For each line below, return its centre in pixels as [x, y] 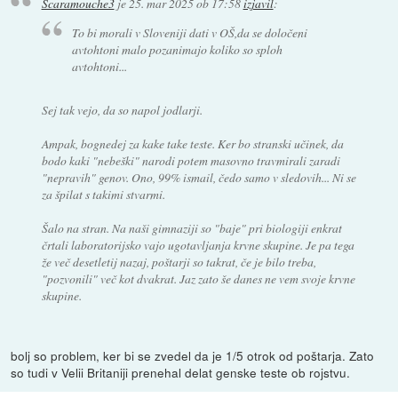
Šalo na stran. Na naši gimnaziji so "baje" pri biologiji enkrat [191, 227]
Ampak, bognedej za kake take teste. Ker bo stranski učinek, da [192, 143]
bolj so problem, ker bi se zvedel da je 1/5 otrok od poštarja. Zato [193, 355]
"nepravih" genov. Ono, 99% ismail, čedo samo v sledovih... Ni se [199, 177]
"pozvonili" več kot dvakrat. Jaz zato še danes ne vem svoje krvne [198, 278]
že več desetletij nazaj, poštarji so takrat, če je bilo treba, [179, 261]
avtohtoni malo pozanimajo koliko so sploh [178, 49]
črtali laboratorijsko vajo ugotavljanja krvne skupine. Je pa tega [198, 244]
